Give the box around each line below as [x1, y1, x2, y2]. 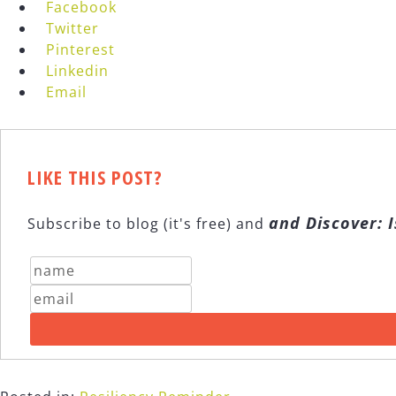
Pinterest [46, 40, 115, 60]
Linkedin [46, 61, 109, 81]
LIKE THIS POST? [27, 164, 163, 191]
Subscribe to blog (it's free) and [27, 214, 269, 234]
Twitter [46, 19, 99, 39]
